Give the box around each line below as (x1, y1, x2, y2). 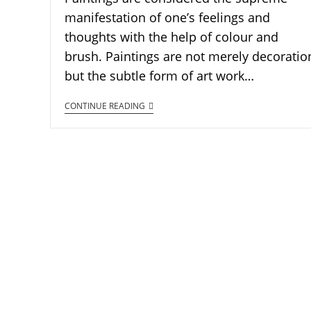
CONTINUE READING (65, 100, 145, 112)
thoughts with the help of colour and (65, 28, 278, 46)
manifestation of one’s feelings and (65, 9, 270, 26)
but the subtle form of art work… (65, 67, 254, 85)
